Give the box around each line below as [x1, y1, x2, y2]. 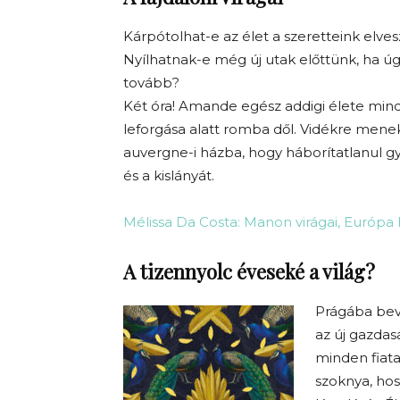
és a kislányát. [123, 167, 214, 184]
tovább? [123, 74, 179, 91]
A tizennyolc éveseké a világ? [123, 258, 375, 285]
